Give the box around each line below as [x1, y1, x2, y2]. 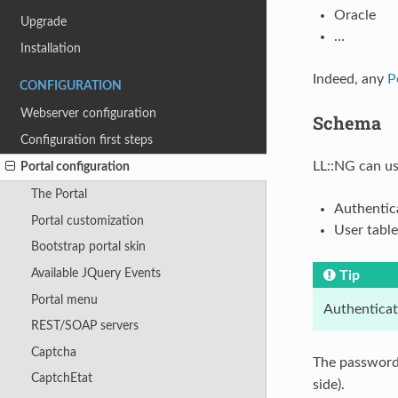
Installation [20, 41, 82, 55]
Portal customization [30, 213, 144, 227]
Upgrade [20, 14, 68, 28]
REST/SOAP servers [30, 319, 139, 333]
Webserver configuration [20, 107, 157, 121]
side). [312, 377, 345, 392]
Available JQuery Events [30, 266, 161, 280]
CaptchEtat [30, 371, 92, 386]
